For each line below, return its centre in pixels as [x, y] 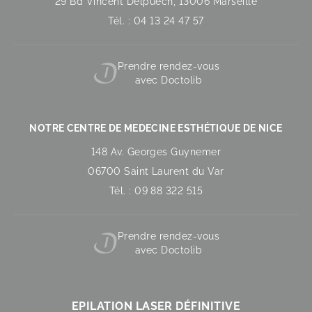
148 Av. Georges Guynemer [156, 152]
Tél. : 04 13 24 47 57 [156, 21]
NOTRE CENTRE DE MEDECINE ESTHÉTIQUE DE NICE [156, 128]
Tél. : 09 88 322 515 [156, 191]
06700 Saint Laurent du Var [156, 172]
